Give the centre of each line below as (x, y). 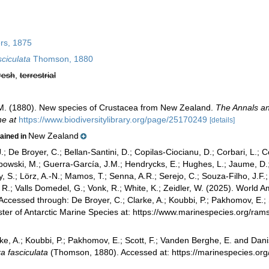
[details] (222, 120)
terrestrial (38, 75)
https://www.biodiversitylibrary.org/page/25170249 (113, 119)
